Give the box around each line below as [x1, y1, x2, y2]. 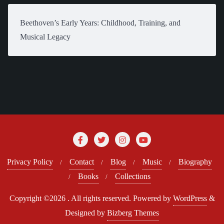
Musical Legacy [20, 32, 70, 41]
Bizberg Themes [107, 208, 159, 217]
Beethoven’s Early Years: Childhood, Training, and [20, 18, 180, 27]
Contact [69, 157, 94, 166]
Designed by [65, 208, 107, 217]
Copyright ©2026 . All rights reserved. [9, 194, 133, 202]
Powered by [132, 194, 173, 202]
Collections [115, 172, 150, 180]
